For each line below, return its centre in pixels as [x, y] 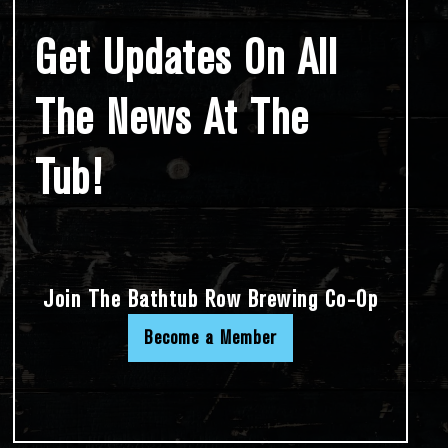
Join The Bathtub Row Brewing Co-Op [211, 298]
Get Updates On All [186, 59]
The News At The [172, 119]
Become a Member [211, 337]
